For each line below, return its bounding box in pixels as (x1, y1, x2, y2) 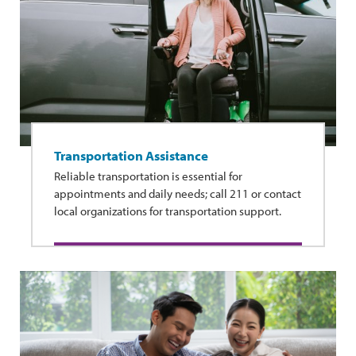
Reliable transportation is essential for (54, 168, 242, 184)
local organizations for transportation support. (54, 203, 281, 219)
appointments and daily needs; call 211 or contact (54, 185, 301, 201)
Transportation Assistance (54, 146, 208, 164)
